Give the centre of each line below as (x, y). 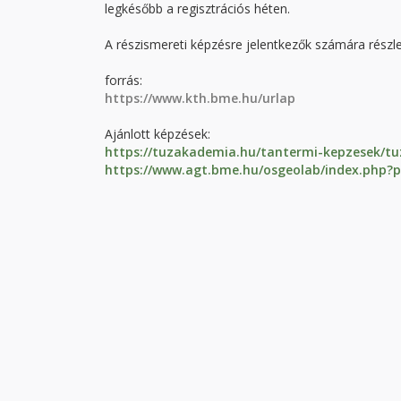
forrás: (124, 80)
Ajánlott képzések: (158, 134)
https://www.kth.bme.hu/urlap (200, 98)
